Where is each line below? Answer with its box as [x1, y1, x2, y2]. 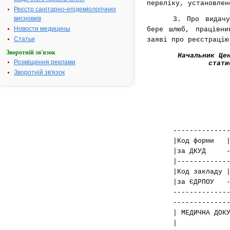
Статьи [14, 35, 35, 43]
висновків [14, 15, 41, 22]
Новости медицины [14, 25, 70, 32]
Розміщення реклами [14, 59, 75, 66]
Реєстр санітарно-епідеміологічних [14, 6, 116, 13]
